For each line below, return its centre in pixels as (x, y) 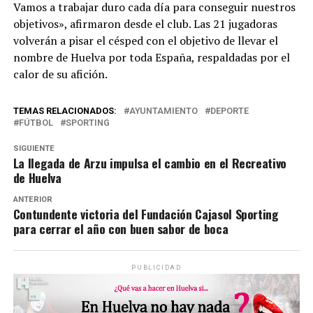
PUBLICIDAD (156, 267)
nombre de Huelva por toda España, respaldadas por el (151, 57)
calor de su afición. (60, 74)
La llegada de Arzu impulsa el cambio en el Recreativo (150, 162)
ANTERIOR (32, 199)
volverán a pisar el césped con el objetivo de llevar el (145, 40)
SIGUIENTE (34, 148)
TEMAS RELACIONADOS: (65, 110)
